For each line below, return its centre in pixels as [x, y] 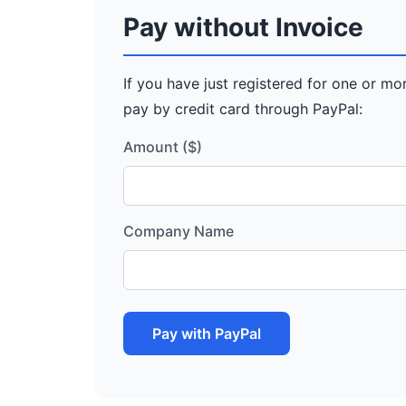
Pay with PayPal [207, 333]
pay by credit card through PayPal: [243, 109]
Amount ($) [163, 147]
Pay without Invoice [243, 27]
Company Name [179, 231]
